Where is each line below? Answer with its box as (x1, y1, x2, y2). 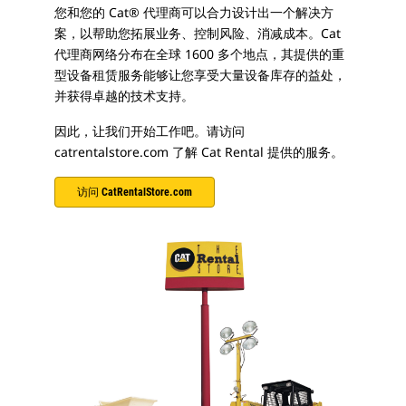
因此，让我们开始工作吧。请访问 (54, 122, 245, 140)
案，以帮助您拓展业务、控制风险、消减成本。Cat (54, 24, 341, 42)
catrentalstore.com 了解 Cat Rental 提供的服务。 (54, 143, 343, 160)
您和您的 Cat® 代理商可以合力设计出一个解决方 (54, 4, 333, 21)
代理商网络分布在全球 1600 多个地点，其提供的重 (54, 45, 344, 63)
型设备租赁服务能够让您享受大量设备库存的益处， (54, 66, 346, 83)
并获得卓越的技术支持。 (54, 87, 194, 104)
